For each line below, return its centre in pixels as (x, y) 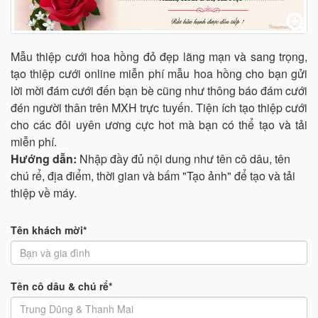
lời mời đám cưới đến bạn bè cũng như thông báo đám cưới (159, 91)
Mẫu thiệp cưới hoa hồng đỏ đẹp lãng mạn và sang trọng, (159, 56)
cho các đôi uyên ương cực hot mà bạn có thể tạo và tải (159, 125)
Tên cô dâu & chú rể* (61, 286)
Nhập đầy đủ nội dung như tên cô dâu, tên (183, 159)
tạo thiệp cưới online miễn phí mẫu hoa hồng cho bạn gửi (159, 73)
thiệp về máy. (44, 193)
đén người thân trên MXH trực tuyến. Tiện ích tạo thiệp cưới (159, 108)
